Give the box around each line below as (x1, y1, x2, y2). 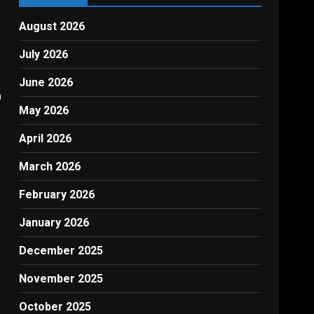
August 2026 (19, 20, 86, 33)
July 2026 (19, 48, 69, 61)
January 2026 (19, 216, 90, 229)
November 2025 (19, 272, 104, 285)
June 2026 (19, 76, 74, 89)
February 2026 (19, 188, 95, 201)
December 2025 (19, 244, 104, 257)
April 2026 (19, 132, 72, 145)
